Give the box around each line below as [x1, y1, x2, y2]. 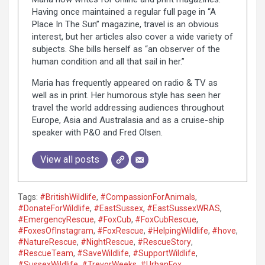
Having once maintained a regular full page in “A [31, 6, 216, 17]
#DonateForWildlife [18, 203, 90, 214]
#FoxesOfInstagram [18, 226, 93, 236]
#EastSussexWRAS [147, 203, 220, 214]
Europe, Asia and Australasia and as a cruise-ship [31, 114, 224, 125]
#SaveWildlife [77, 248, 129, 258]
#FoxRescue [97, 226, 144, 236]
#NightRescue [80, 237, 134, 247]
